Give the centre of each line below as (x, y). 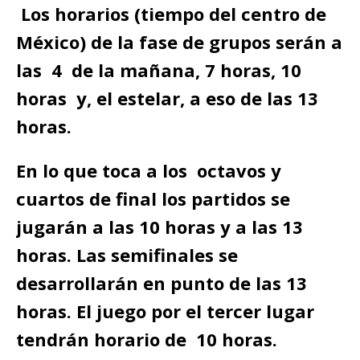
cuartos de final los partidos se (153, 198)
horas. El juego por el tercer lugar (165, 311)
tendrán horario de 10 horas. (147, 339)
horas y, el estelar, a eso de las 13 (167, 98)
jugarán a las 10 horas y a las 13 (160, 227)
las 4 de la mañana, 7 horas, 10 (159, 70)
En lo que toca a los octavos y (149, 170)
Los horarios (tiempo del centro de (174, 14)
